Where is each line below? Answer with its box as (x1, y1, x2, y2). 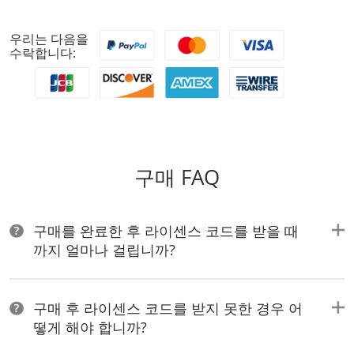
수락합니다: (9, 44, 76, 62)
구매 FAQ (134, 162, 220, 191)
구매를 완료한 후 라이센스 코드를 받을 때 (33, 220, 299, 240)
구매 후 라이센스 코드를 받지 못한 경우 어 (33, 298, 303, 318)
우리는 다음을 (9, 30, 88, 47)
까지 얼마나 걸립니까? (33, 239, 175, 259)
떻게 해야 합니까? (33, 317, 147, 337)
